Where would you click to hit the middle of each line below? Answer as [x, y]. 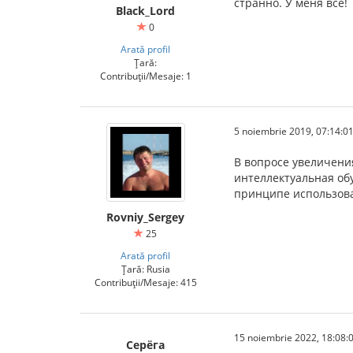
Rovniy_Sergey [145, 217]
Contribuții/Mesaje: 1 [145, 76]
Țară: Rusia [145, 269]
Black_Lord [145, 11]
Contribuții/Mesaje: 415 [145, 282]
